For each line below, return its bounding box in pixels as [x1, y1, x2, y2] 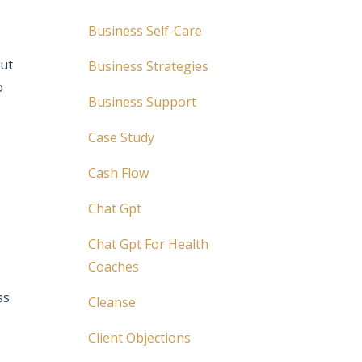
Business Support [87, 93, 196, 111]
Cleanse [87, 293, 136, 311]
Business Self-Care [87, 22, 202, 40]
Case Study [87, 128, 154, 146]
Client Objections [87, 329, 191, 347]
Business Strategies [87, 57, 208, 75]
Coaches [87, 258, 139, 276]
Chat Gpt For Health [87, 235, 208, 253]
